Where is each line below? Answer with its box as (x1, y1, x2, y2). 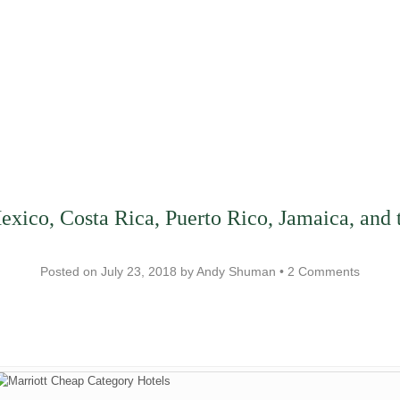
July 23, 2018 (101, 264, 177, 279)
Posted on (40, 264, 101, 279)
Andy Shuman (196, 264, 276, 279)
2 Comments (287, 264, 360, 279)
